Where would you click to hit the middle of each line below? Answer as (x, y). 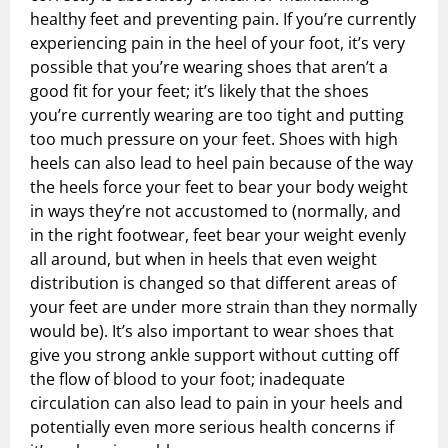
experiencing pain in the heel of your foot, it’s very (217, 43)
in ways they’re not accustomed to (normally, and (215, 211)
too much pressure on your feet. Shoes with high (214, 139)
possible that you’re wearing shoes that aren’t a (209, 67)
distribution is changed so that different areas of (213, 283)
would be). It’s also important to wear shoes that (212, 331)
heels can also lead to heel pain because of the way (221, 163)
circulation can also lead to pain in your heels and (216, 403)
